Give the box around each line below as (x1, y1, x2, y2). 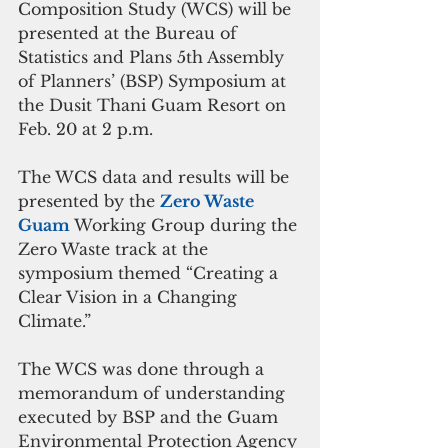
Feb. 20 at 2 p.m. (18, 119, 158, 140)
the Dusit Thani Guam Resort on (18, 95, 291, 116)
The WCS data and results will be (18, 167, 294, 188)
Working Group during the (74, 215, 302, 236)
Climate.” (18, 311, 96, 332)
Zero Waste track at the (18, 239, 213, 260)
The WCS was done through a (18, 359, 269, 380)
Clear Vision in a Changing (18, 287, 242, 308)
